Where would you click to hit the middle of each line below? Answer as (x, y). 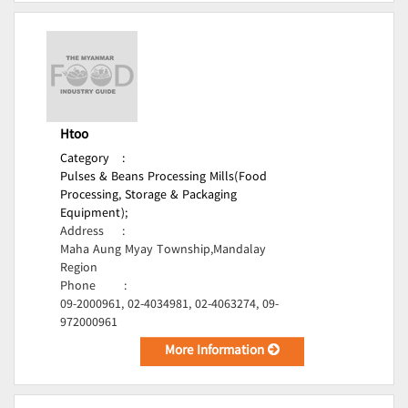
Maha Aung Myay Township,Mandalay (163, 250)
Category (85, 159)
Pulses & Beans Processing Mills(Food (163, 178)
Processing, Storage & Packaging (148, 196)
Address (82, 232)
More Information (217, 352)
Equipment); (94, 214)
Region (79, 269)
